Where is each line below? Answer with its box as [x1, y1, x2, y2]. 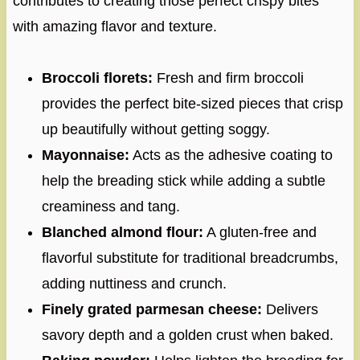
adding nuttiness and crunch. [41, 275, 227, 292]
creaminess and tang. [41, 198, 180, 215]
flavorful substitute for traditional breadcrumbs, [41, 249, 338, 266]
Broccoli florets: [41, 69, 153, 86]
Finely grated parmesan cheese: [41, 301, 262, 317]
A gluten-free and [202, 223, 317, 240]
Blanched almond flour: [41, 223, 203, 240]
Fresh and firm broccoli [152, 69, 304, 86]
